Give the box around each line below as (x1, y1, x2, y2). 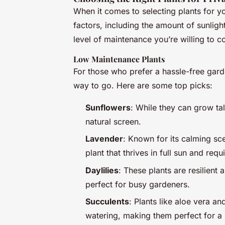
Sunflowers (85, 102, 131, 113)
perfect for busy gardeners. (85, 179, 190, 189)
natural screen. (85, 116, 141, 127)
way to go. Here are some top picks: (73, 80, 212, 90)
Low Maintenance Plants (73, 53, 165, 64)
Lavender (85, 134, 123, 144)
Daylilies (85, 165, 119, 175)
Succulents (85, 196, 129, 207)
